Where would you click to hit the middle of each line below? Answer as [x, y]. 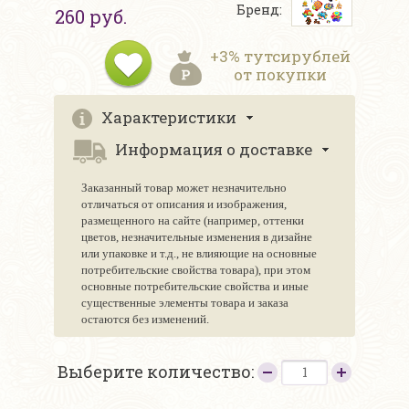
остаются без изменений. [145, 320]
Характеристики [169, 118]
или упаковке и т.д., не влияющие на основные [199, 254]
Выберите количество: [157, 372]
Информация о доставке [214, 150]
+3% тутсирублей [280, 57]
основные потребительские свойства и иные [195, 287]
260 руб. [91, 17]
